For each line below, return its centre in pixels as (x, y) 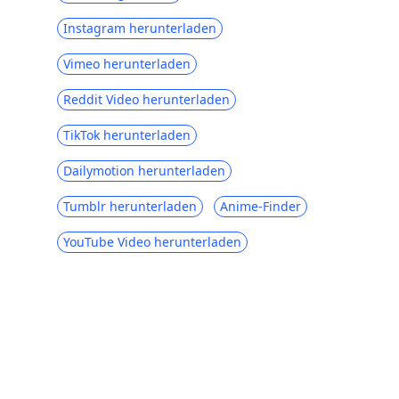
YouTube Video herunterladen (152, 241)
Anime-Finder (261, 206)
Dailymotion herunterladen (144, 170)
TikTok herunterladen (127, 134)
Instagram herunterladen (140, 28)
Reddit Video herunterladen (147, 99)
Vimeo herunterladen (127, 63)
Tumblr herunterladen (130, 206)
